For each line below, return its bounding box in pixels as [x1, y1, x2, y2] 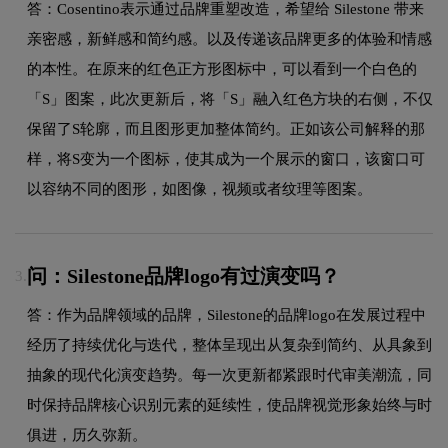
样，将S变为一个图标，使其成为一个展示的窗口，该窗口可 [27, 150, 425, 167]
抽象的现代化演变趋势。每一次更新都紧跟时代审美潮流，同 [27, 366, 432, 383]
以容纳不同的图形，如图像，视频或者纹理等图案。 [27, 180, 372, 197]
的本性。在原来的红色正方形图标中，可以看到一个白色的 [27, 60, 417, 77]
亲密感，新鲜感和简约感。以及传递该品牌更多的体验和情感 [27, 30, 432, 47]
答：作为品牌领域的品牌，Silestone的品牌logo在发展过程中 [27, 306, 426, 323]
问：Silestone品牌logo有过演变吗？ [27, 265, 340, 288]
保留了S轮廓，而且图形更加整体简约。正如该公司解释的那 [27, 120, 425, 137]
